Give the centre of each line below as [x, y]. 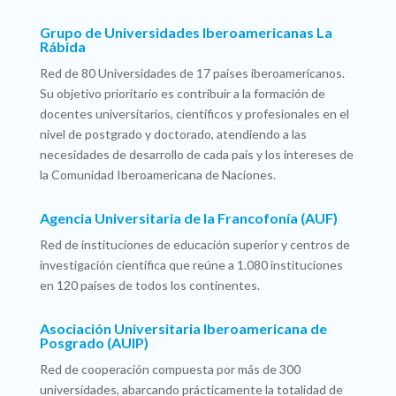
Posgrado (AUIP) [94, 343]
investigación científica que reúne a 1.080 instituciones [191, 265]
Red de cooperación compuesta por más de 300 [170, 369]
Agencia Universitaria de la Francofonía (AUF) [188, 218]
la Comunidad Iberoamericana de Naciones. [157, 175]
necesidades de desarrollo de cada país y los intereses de [196, 155]
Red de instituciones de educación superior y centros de [194, 245]
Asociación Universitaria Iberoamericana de [183, 329]
